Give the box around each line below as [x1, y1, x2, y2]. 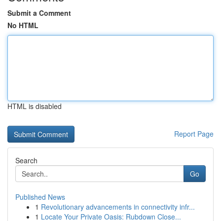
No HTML [7, 20, 38, 30]
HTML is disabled [7, 101, 62, 111]
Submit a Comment [7, 8, 71, 18]
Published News [15, 192, 65, 202]
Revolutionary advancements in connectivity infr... [41, 202, 195, 212]
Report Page [174, 129, 214, 139]
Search [15, 155, 37, 165]
